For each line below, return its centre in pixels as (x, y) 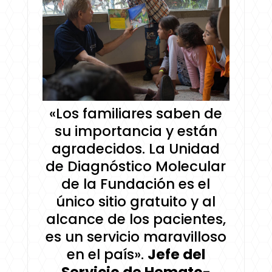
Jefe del (176, 254)
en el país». (105, 254)
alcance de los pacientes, (136, 219)
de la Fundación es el (136, 184)
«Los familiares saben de (136, 113)
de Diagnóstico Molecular (136, 166)
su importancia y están (136, 131)
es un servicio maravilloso (136, 236)
